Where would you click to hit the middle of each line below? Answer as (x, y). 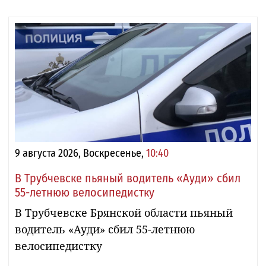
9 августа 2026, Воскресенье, (80, 153)
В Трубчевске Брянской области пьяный (124, 212)
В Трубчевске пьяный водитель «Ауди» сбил (128, 178)
